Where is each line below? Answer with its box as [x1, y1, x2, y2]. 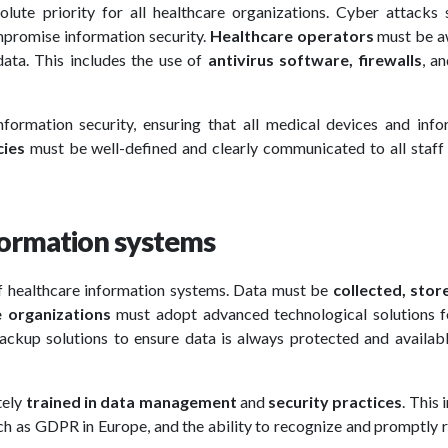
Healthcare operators [209, 26, 374, 45]
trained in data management [22, 392, 237, 411]
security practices [268, 392, 403, 411]
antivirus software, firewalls [207, 50, 422, 69]
